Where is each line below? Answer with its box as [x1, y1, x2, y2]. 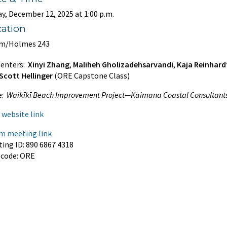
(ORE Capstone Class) [53, 70, 130, 81]
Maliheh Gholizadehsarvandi [73, 59, 173, 69]
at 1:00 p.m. [73, 8, 114, 19]
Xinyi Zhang [28, 59, 69, 69]
